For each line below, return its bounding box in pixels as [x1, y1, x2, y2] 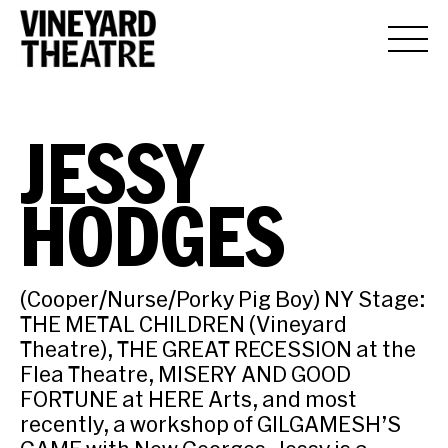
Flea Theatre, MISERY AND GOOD [20, 361, 351, 386]
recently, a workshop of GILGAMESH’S [20, 411, 401, 436]
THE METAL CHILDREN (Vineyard [20, 311, 347, 336]
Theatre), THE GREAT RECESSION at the [20, 336, 416, 361]
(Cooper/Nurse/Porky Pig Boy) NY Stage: [20, 286, 425, 311]
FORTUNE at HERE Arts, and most [20, 386, 357, 411]
